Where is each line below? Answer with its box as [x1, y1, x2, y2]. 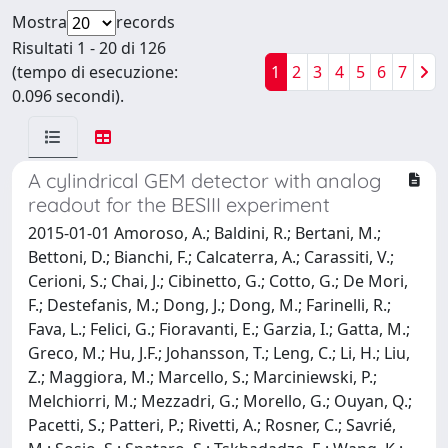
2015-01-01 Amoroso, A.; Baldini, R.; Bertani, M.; [28, 221, 381, 244]
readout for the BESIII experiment [28, 191, 330, 217]
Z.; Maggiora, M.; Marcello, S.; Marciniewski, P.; [28, 365, 377, 388]
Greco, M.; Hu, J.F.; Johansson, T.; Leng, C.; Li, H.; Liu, [28, 341, 410, 364]
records [116, 10, 175, 33]
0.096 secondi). [12, 84, 124, 107]
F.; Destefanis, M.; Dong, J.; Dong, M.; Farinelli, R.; [28, 293, 391, 316]
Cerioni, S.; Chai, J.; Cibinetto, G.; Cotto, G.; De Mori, [28, 269, 408, 292]
